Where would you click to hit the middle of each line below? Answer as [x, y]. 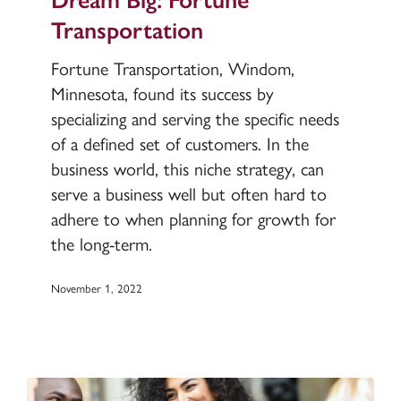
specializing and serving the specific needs [195, 119]
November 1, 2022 [96, 289]
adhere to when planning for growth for [193, 219]
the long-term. [101, 244]
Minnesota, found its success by [162, 94]
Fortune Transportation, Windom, [172, 68]
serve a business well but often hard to [188, 194]
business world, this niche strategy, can [187, 169]
